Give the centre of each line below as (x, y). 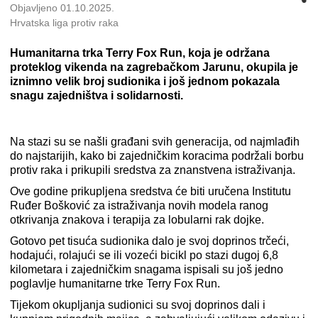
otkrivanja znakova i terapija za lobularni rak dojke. (137, 220)
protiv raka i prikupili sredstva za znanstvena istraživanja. (153, 170)
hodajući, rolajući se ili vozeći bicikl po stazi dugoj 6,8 (144, 256)
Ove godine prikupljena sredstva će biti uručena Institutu (150, 192)
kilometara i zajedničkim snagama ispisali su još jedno (147, 270)
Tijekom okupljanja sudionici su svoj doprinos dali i (138, 305)
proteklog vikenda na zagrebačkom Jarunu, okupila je (154, 67)
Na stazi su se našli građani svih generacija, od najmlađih (155, 142)
